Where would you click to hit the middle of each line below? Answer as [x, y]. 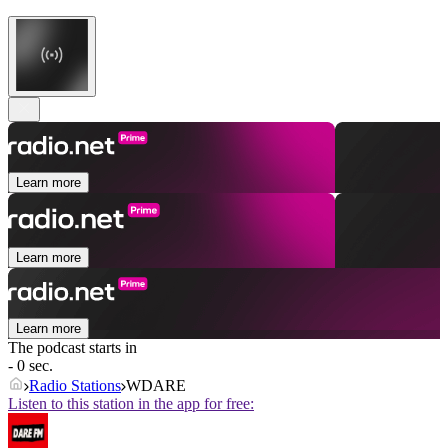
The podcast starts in [72, 348]
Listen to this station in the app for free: [131, 404]
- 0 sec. [30, 366]
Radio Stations [75, 386]
